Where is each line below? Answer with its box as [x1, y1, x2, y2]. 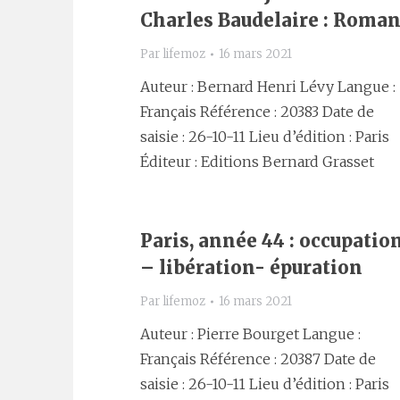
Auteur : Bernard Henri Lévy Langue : [140, 78, 396, 96]
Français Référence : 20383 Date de [140, 103, 374, 121]
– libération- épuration [140, 256, 362, 279]
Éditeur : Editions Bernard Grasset [140, 153, 374, 171]
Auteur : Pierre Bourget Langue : [140, 325, 361, 343]
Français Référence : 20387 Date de [140, 350, 376, 368]
